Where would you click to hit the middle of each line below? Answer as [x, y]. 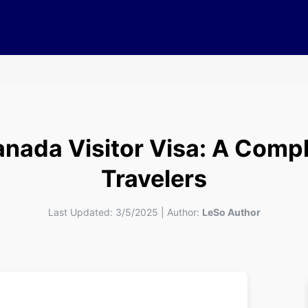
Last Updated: [80, 212]
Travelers [154, 178]
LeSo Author [231, 212]
